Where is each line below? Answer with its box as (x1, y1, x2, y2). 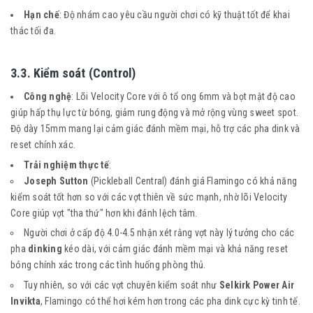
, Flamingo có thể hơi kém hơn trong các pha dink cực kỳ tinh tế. (40, 295, 300, 307)
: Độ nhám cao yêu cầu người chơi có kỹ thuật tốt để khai (59, 9, 290, 21)
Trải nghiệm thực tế (24, 159, 109, 170)
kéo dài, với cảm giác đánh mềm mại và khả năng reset (61, 243, 288, 255)
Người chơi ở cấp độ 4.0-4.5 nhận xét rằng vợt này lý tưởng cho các (24, 227, 295, 239)
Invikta (10, 295, 41, 307)
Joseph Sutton (24, 175, 89, 187)
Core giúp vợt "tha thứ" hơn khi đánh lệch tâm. (10, 207, 198, 219)
